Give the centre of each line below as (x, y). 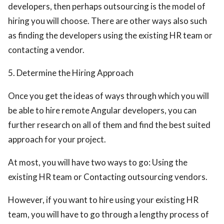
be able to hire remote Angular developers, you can (102, 110)
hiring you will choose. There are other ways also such (107, 21)
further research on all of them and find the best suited (109, 125)
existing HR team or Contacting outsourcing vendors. (108, 177)
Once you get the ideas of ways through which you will (108, 96)
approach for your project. (57, 139)
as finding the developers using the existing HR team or (110, 35)
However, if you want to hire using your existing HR (103, 200)
